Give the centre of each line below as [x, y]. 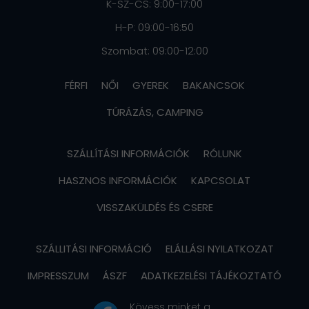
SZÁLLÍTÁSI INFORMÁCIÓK [128, 153]
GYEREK [150, 86]
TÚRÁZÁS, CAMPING [154, 112]
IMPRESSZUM [58, 275]
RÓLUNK [223, 153]
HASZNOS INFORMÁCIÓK [118, 180]
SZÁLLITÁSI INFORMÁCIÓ [93, 248]
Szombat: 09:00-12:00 [154, 51]
